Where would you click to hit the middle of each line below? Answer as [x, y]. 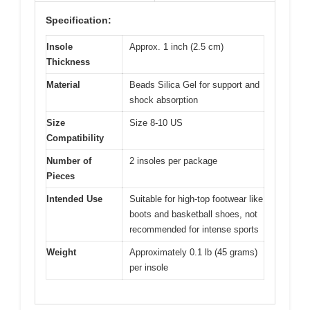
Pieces [61, 176]
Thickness [68, 62]
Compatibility [75, 138]
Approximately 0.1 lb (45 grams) [193, 253]
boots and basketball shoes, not [193, 215]
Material [63, 85]
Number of [69, 161]
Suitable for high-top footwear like [196, 199]
